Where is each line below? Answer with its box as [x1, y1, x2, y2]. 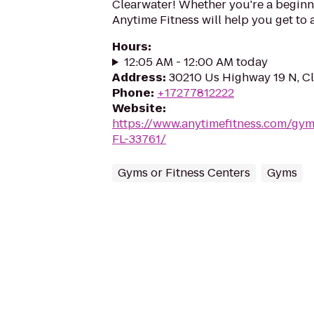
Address [112, 69, 163, 86]
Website [112, 100, 163, 116]
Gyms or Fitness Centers [118, 165, 250, 181]
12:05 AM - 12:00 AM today [123, 54, 268, 70]
